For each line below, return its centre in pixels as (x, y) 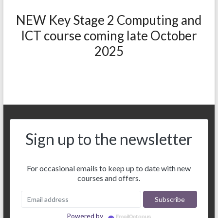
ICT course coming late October (109, 36)
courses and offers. (109, 178)
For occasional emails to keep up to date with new (109, 168)
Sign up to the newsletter (109, 139)
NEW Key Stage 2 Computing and (109, 20)
